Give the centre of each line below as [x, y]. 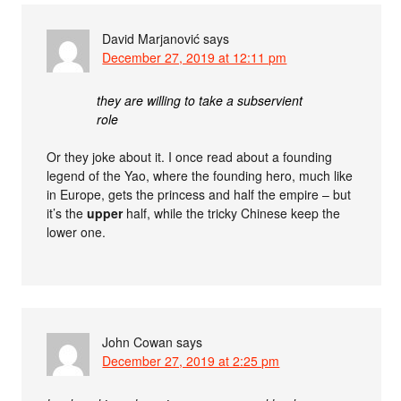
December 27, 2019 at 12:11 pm [195, 57]
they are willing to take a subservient [200, 100]
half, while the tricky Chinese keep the [232, 213]
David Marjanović [151, 38]
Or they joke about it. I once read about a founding [190, 156]
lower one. [77, 231]
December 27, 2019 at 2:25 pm [191, 360]
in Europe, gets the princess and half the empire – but [199, 194]
